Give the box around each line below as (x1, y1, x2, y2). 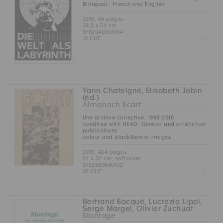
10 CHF (82, 35, 101, 42)
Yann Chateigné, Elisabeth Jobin (82, 87, 203, 95)
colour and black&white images (82, 134, 171, 140)
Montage (82, 212, 116, 220)
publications (82, 127, 117, 134)
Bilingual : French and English (82, 1, 165, 7)
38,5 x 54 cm (82, 22, 117, 29)
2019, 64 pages (82, 16, 123, 22)
